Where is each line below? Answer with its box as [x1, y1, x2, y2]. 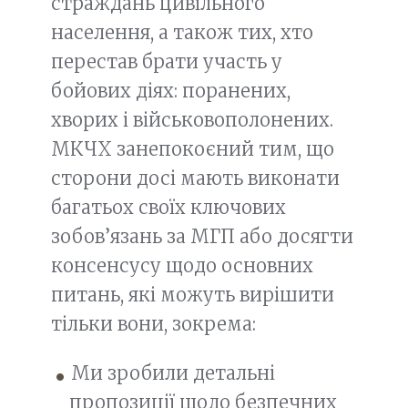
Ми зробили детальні [71, 361, 275, 384]
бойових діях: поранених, [51, 79, 291, 102]
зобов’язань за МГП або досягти [51, 225, 353, 248]
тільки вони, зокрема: [51, 312, 256, 335]
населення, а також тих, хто [51, 21, 313, 44]
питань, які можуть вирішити [51, 283, 334, 306]
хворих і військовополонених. [51, 108, 333, 131]
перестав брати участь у [51, 50, 282, 73]
